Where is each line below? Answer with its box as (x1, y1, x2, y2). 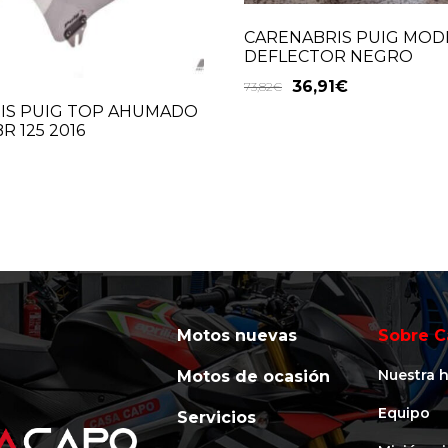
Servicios (176, 408, 256, 428)
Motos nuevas (176, 326, 297, 346)
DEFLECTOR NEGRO (244, 47, 413, 67)
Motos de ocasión (176, 367, 330, 387)
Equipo (378, 404, 431, 423)
